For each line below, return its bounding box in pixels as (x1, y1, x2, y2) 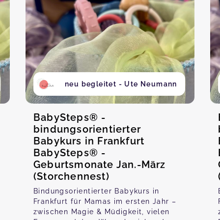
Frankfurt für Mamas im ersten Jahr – (33, 197, 177, 205)
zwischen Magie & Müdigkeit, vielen (33, 208, 170, 216)
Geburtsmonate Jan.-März (33, 159, 166, 170)
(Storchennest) (33, 170, 110, 182)
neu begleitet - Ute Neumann (65, 80, 177, 88)
